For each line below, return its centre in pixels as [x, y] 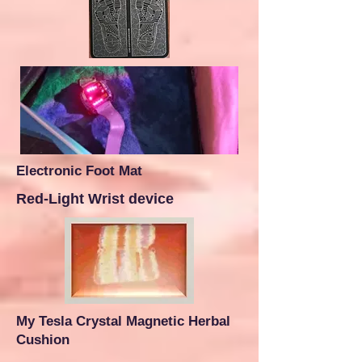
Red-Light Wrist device [95, 199]
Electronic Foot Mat [79, 171]
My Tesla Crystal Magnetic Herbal [123, 321]
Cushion [43, 340]
